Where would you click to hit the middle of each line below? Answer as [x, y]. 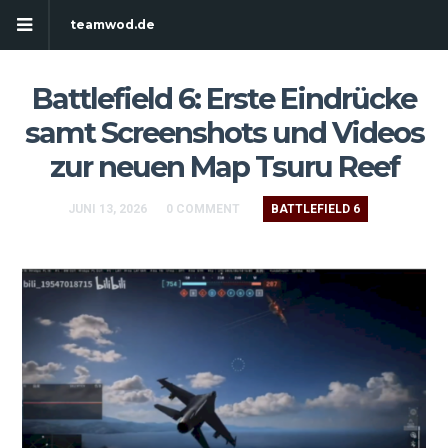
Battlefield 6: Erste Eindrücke [224, 98]
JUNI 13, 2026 [107, 209]
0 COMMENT [203, 209]
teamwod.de [112, 24]
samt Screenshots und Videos [224, 132]
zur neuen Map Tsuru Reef [224, 166]
